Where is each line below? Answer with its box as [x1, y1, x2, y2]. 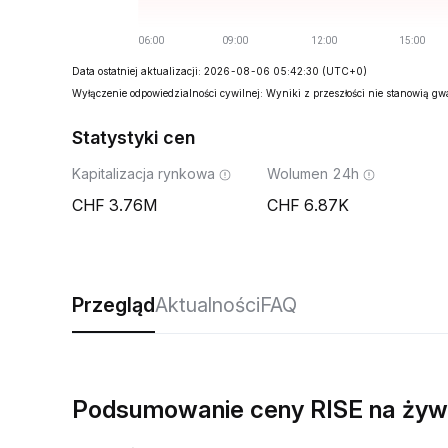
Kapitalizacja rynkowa [72, 165, 215, 182]
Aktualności [155, 293, 260, 317]
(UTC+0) [322, 65, 367, 77]
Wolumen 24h [267, 165, 359, 182]
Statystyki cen [72, 127, 195, 148]
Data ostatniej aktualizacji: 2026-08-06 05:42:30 [72, 65, 319, 77]
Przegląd [72, 293, 155, 317]
